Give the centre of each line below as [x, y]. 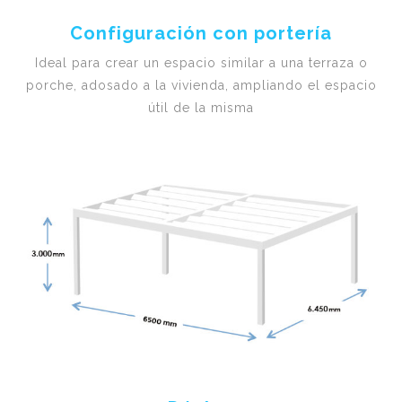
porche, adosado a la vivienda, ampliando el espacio [201, 86]
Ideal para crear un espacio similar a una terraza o [201, 63]
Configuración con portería [201, 34]
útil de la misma [201, 108]
